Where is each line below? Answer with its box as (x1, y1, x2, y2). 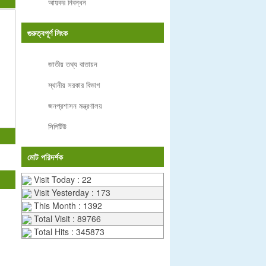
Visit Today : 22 (31, 173, 91, 186)
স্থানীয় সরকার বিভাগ (48, 79, 100, 91)
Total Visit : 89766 (31, 213, 101, 225)
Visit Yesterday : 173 (31, 186, 110, 199)
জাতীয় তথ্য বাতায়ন (48, 58, 97, 70)
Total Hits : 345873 (31, 226, 104, 238)
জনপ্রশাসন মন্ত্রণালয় (48, 100, 102, 112)
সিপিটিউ (48, 121, 66, 132)
